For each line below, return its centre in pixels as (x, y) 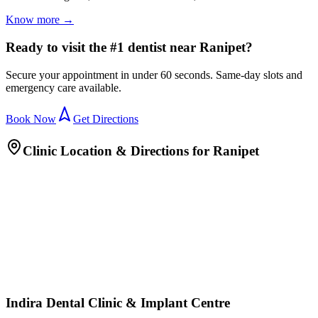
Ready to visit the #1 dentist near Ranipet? (129, 47)
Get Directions (106, 119)
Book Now (31, 119)
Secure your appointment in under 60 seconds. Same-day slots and (154, 75)
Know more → (40, 20)
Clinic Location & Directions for (118, 151)
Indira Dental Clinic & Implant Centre (118, 302)
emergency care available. (64, 87)
